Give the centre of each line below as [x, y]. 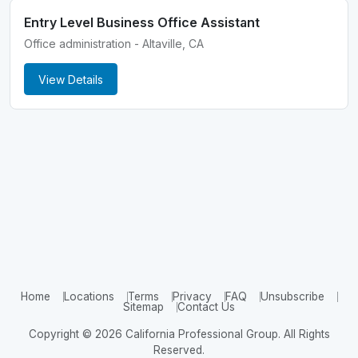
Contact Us [206, 307]
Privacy [192, 296]
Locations [89, 296]
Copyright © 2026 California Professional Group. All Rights [179, 334]
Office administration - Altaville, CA [114, 44]
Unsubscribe [292, 296]
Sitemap [143, 307]
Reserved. [179, 350]
